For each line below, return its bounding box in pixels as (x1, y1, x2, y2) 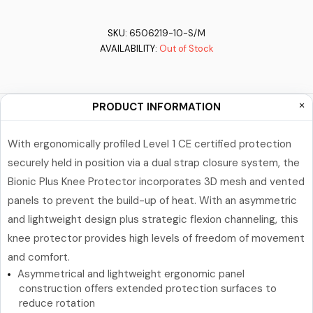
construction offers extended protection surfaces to (19, 282, 277, 296)
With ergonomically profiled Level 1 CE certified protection (8, 137, 291, 151)
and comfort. (8, 250, 70, 264)
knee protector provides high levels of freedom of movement (8, 231, 305, 245)
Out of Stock (159, 43, 214, 54)
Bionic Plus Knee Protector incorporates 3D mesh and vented (8, 175, 305, 189)
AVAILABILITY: (99, 43, 159, 54)
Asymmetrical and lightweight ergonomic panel (17, 267, 245, 281)
